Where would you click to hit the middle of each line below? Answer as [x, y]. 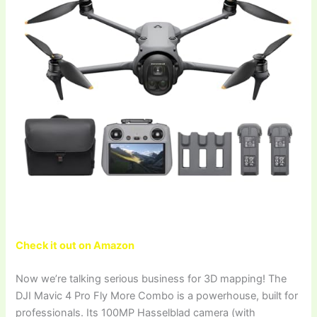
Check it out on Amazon [75, 245]
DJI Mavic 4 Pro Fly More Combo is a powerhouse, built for [157, 296]
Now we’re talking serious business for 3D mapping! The [151, 279]
